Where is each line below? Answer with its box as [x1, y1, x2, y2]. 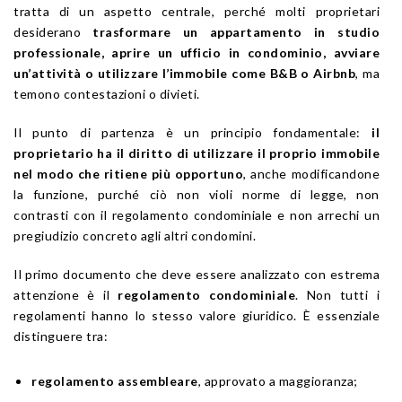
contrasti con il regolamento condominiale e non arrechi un [13, 206, 380, 223]
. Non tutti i [295, 286, 380, 302]
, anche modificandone [243, 165, 380, 181]
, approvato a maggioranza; [197, 372, 358, 389]
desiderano [13, 23, 93, 39]
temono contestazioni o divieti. [13, 85, 200, 101]
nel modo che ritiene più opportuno [13, 165, 244, 181]
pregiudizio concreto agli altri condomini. [13, 227, 256, 243]
